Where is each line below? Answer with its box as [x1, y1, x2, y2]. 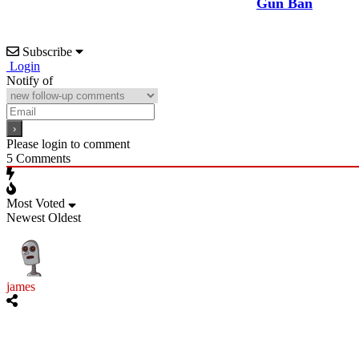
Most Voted [6, 196, 65, 211]
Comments [13, 151, 71, 166]
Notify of [6, 74, 53, 88]
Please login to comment [6, 137, 130, 151]
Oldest [48, 211, 81, 225]
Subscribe [22, 45, 72, 59]
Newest [6, 211, 45, 225]
